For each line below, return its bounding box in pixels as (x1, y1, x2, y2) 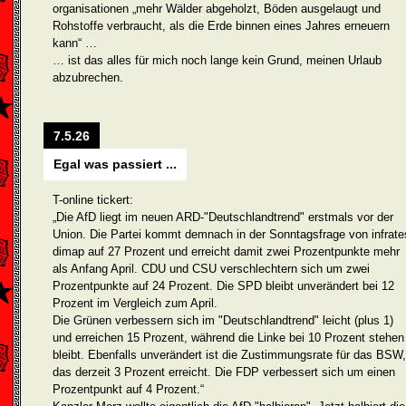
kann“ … (53, 36, 97, 50)
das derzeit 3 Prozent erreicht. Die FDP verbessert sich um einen (53, 365, 395, 379)
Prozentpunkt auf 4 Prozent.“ (53, 382, 204, 396)
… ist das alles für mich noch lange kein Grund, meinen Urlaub (53, 53, 382, 67)
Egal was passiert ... (53, 157, 177, 171)
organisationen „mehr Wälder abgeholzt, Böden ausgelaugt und (53, 2, 381, 15)
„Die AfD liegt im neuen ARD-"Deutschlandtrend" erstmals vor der (53, 210, 393, 224)
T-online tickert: (53, 193, 133, 207)
